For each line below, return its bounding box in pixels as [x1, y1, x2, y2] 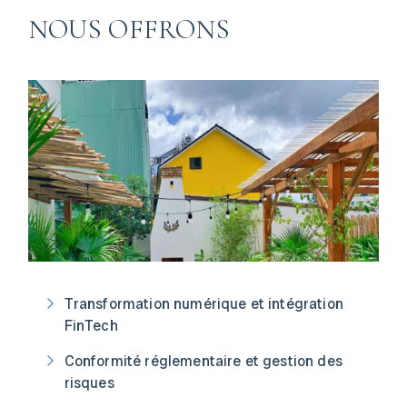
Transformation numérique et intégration [64, 294, 343, 313]
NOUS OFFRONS [27, 13, 231, 46]
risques [64, 373, 114, 392]
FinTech [64, 316, 118, 335]
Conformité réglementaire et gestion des [64, 352, 342, 371]
